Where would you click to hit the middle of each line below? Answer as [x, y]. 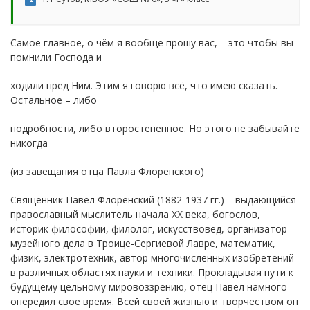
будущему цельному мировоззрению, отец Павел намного [149, 286]
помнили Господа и [56, 57]
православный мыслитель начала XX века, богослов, [135, 214]
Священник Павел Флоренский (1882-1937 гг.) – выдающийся [153, 199]
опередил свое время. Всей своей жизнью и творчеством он [154, 301]
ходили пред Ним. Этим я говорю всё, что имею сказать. [144, 85]
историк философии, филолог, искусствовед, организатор [149, 228]
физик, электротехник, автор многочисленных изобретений [152, 257]
